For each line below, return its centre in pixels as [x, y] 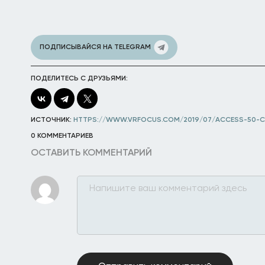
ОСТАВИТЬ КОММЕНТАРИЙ [91, 153]
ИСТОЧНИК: [52, 120]
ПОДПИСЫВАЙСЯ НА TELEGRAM [95, 47]
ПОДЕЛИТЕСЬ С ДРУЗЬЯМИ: [79, 79]
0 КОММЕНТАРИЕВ [62, 136]
